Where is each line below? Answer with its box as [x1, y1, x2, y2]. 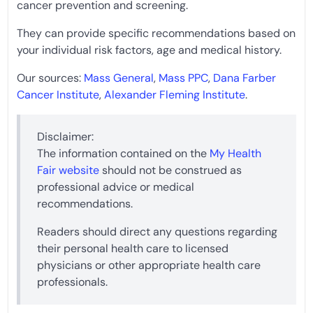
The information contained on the [37, 145, 210, 161]
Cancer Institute [17, 87, 99, 102]
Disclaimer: [37, 129, 94, 144]
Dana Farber [213, 70, 276, 85]
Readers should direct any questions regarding [37, 224, 277, 239]
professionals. [37, 274, 108, 289]
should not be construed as [99, 162, 242, 177]
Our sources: [17, 70, 84, 85]
